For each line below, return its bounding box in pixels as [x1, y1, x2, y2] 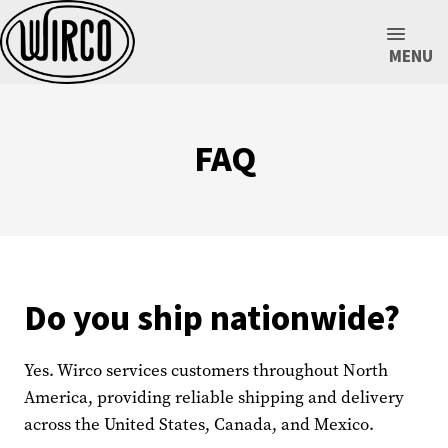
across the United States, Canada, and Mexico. [24, 413, 374, 436]
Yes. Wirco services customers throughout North [24, 359, 388, 382]
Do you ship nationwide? [24, 294, 400, 344]
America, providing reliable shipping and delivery [24, 386, 404, 409]
